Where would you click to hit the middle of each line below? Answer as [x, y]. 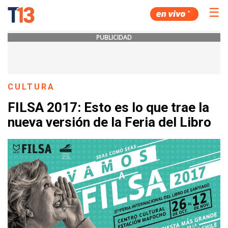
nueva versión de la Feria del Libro [109, 122]
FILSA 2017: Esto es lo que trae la [108, 108]
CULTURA [32, 87]
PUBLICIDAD [114, 37]
